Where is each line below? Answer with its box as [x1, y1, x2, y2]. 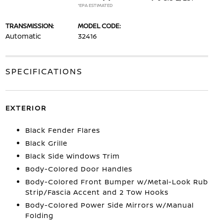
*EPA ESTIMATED [77, 2, 112, 8]
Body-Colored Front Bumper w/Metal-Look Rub [25, 177, 208, 186]
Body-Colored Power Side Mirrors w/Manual [25, 200, 194, 210]
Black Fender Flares [25, 125, 100, 135]
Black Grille [25, 138, 67, 148]
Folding [25, 211, 54, 220]
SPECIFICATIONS [5, 66, 83, 77]
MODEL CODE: [77, 21, 121, 30]
